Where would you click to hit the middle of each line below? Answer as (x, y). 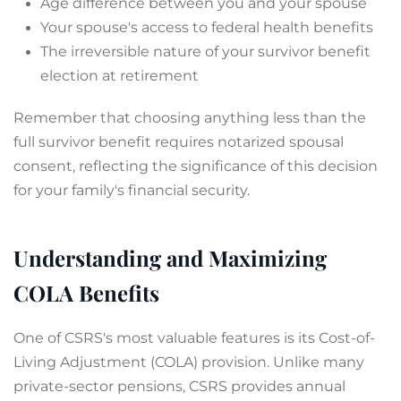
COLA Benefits (86, 293)
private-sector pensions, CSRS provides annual (179, 386)
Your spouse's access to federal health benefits (207, 27)
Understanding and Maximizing (170, 258)
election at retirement (119, 76)
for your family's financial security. (132, 190)
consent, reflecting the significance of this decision (196, 166)
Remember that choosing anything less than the (190, 118)
